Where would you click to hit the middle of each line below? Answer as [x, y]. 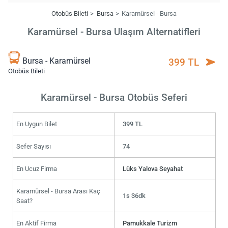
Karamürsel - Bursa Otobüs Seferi [114, 97]
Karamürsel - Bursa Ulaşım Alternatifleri [114, 32]
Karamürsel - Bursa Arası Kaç [58, 191]
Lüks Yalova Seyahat [153, 168]
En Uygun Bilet [36, 124]
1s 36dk [134, 195]
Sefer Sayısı [33, 146]
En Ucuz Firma [36, 168]
